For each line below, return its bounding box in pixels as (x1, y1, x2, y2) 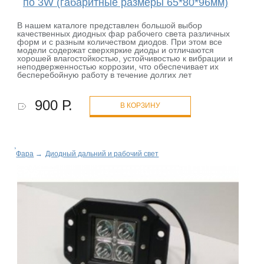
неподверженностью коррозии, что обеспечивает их (17, 62, 219, 72)
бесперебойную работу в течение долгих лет (17, 70, 192, 80)
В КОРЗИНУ (120, 101, 161, 110)
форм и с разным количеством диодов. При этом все (17, 37, 223, 47)
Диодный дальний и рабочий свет (45, 150, 159, 159)
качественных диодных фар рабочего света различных (17, 29, 230, 39)
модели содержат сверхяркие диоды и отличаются (17, 45, 214, 55)
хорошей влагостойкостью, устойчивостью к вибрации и (17, 54, 233, 64)
